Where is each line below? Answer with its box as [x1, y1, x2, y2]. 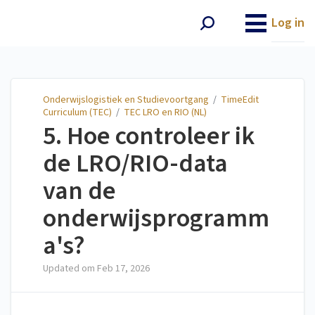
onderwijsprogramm [43, 200, 269, 237]
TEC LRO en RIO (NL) [124, 105, 207, 120]
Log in [271, 14, 304, 32]
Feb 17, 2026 [97, 262, 150, 276]
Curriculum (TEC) [43, 105, 112, 120]
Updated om [43, 262, 97, 276]
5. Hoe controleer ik [43, 118, 255, 155]
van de [43, 173, 116, 210]
